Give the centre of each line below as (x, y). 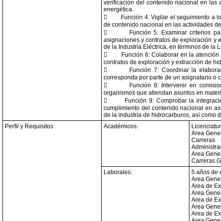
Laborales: (118, 172)
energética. (119, 9)
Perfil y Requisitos (29, 126)
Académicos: (121, 126)
